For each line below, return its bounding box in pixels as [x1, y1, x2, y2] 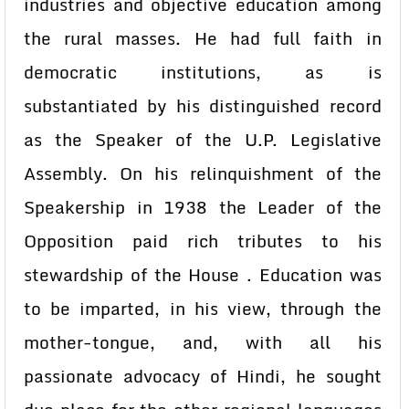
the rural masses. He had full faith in [24, 25, 382, 52]
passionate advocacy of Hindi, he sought [24, 362, 382, 390]
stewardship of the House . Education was [24, 261, 382, 288]
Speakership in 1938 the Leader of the [24, 194, 382, 221]
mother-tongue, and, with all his [24, 329, 382, 356]
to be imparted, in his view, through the [24, 295, 382, 322]
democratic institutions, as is [24, 58, 382, 86]
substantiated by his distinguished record [24, 92, 382, 120]
